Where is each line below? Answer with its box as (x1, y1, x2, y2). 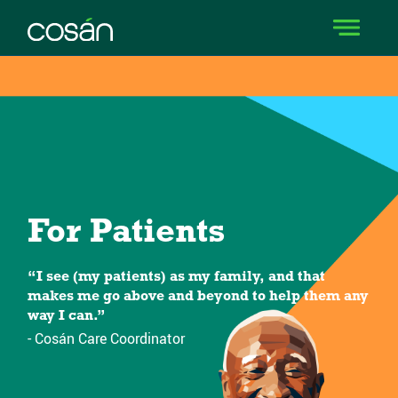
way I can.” (27, 309, 106, 323)
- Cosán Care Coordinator (27, 329, 185, 348)
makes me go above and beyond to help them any (27, 290, 369, 304)
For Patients (27, 216, 226, 251)
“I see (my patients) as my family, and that (27, 270, 325, 284)
